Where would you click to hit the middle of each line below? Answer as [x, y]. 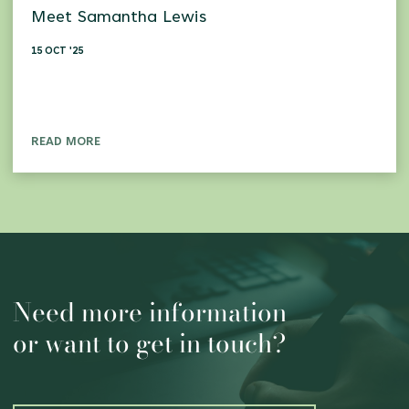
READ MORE [66, 143]
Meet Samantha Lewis [119, 19]
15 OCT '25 [57, 52]
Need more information [150, 313]
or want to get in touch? [149, 344]
